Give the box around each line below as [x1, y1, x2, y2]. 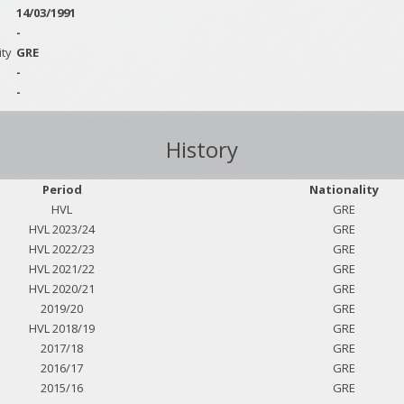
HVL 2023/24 [29, 221, 95, 237]
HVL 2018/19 [29, 320, 95, 336]
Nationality [308, 181, 379, 197]
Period [41, 181, 82, 197]
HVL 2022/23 [29, 241, 95, 257]
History [166, 134, 238, 164]
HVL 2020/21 [29, 280, 95, 297]
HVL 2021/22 [29, 261, 95, 277]
